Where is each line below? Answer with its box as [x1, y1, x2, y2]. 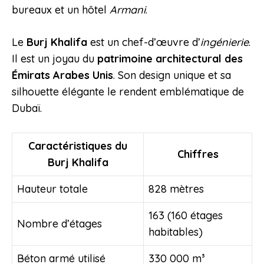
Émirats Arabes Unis [12, 68, 113, 82]
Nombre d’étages [17, 217, 102, 231]
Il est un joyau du [12, 52, 97, 66]
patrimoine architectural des [97, 52, 243, 66]
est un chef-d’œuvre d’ [87, 35, 200, 49]
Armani [110, 3, 146, 17]
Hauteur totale [17, 182, 88, 196]
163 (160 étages [148, 209, 223, 223]
